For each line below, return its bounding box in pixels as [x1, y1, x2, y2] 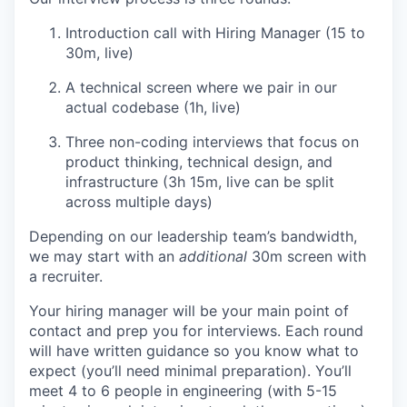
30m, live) [65, 44, 134, 62]
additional [179, 247, 247, 265]
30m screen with [247, 247, 366, 265]
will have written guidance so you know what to [29, 342, 359, 360]
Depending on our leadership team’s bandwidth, [29, 227, 357, 245]
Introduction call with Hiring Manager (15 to [65, 24, 365, 42]
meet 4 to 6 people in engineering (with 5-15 [29, 382, 337, 400]
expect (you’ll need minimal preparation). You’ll [29, 362, 352, 380]
